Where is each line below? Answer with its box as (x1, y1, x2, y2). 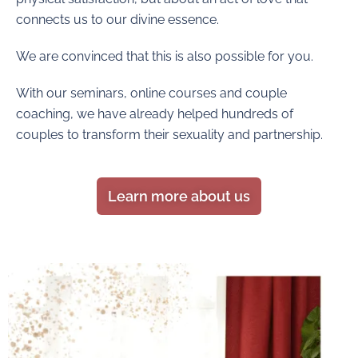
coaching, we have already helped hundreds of (16, 105, 293, 121)
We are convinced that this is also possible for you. (16, 48, 313, 64)
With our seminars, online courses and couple (16, 85, 287, 101)
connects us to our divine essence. (16, 11, 219, 27)
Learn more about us (108, 187, 250, 205)
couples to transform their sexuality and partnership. (16, 126, 323, 142)
